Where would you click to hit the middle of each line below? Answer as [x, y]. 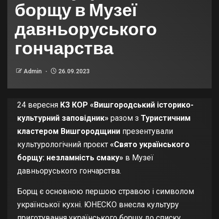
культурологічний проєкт [64, 144]
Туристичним [166, 118]
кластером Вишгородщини [69, 131]
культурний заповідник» [63, 118]
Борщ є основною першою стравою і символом [106, 191]
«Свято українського [150, 144]
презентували [147, 131]
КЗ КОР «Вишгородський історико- [127, 105]
